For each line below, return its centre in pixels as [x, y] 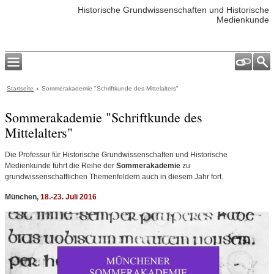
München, [22, 197]
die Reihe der [93, 166]
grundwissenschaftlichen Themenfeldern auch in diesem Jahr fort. [114, 177]
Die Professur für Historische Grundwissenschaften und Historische [116, 155]
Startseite [20, 88]
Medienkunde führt [37, 166]
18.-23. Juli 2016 [68, 197]
